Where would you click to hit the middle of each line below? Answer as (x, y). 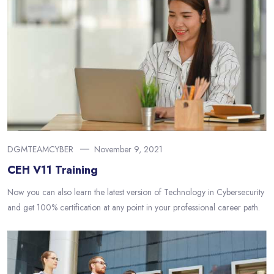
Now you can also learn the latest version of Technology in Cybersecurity (136, 192)
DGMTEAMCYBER (40, 149)
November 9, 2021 (128, 149)
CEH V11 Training (53, 170)
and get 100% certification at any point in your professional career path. (134, 207)
